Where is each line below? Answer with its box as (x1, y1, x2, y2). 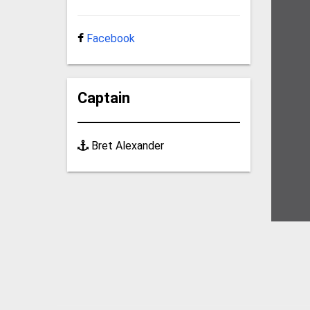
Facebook (86, 31, 136, 45)
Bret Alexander (89, 138, 165, 152)
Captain (77, 89, 131, 107)
